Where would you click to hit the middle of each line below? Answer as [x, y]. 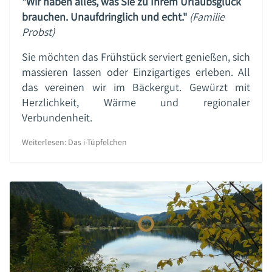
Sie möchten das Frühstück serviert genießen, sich [136, 56]
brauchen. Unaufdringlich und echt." [104, 16]
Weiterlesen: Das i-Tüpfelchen [74, 142]
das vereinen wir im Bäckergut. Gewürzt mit [136, 87]
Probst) [38, 32]
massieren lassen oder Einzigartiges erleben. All [136, 72]
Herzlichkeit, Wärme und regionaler [136, 102]
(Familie [207, 16]
